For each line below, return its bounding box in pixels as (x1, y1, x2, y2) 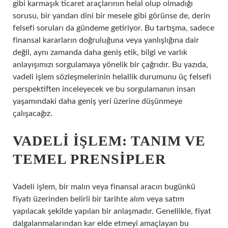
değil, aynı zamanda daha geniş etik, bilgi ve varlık (13, 48, 187, 56)
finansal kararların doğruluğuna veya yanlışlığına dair (13, 36, 199, 44)
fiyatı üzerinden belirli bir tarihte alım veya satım (13, 195, 184, 203)
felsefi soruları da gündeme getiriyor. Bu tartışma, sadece (13, 24, 214, 32)
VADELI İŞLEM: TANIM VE (13, 133, 206, 149)
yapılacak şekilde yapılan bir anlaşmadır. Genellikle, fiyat (13, 207, 211, 215)
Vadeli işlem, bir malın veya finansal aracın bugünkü (13, 183, 195, 191)
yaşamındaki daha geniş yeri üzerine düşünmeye (13, 97, 182, 105)
